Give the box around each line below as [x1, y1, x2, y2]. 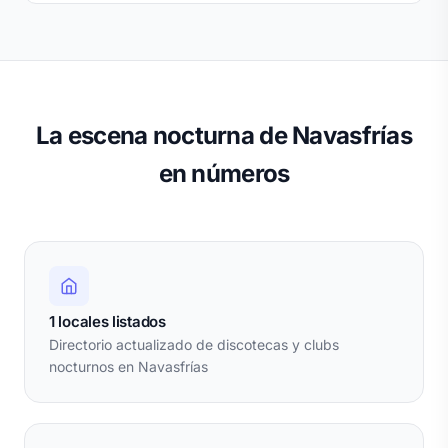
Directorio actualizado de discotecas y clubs [49, 336, 339, 354]
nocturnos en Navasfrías [49, 358, 208, 376]
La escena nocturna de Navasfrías [36, 121, 412, 151]
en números [158, 159, 290, 189]
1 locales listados [49, 312, 166, 332]
